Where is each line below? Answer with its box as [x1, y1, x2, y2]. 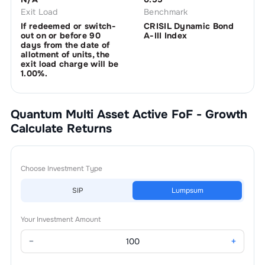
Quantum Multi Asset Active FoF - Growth [10, 107, 247, 122]
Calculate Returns [10, 121, 112, 136]
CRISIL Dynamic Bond [143, 21, 234, 31]
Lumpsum [171, 186, 203, 195]
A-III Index [143, 30, 188, 41]
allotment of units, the [20, 49, 110, 60]
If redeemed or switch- [20, 21, 116, 31]
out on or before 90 [20, 30, 101, 41]
